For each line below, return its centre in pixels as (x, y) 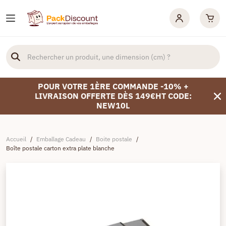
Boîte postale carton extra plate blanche (60, 148)
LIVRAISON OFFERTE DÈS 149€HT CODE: (113, 96)
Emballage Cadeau (61, 139)
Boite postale (114, 139)
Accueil (16, 139)
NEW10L (113, 105)
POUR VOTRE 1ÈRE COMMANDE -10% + (113, 86)
